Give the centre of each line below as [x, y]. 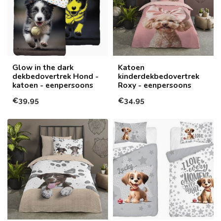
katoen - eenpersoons [53, 85]
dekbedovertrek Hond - [55, 76]
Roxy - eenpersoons [155, 85]
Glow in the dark [43, 67]
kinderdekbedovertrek [159, 76]
